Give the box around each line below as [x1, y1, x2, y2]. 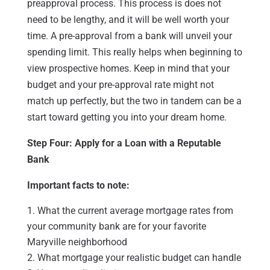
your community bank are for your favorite [27, 220, 206, 232]
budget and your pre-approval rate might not [27, 78, 214, 90]
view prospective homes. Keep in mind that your [27, 62, 230, 74]
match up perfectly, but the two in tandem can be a [27, 95, 242, 107]
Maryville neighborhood [27, 236, 127, 248]
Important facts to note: [27, 179, 130, 191]
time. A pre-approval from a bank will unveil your [27, 30, 232, 42]
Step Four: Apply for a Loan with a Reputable [27, 137, 221, 149]
